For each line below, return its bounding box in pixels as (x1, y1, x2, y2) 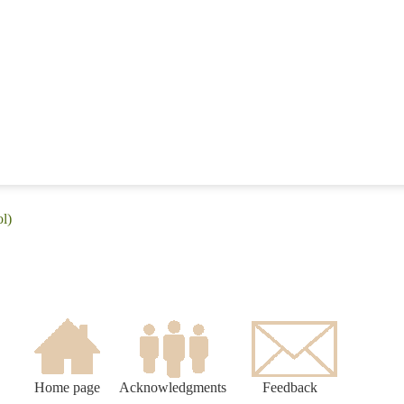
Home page (33, 380, 100, 396)
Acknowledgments (119, 380, 226, 396)
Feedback (262, 380, 317, 396)
